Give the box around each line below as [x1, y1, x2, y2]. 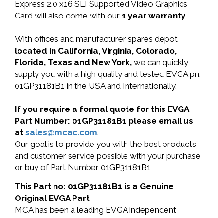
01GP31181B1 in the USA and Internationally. [15, 81, 177, 91]
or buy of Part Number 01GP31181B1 [15, 163, 151, 172]
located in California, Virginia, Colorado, [15, 46, 177, 55]
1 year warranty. [122, 11, 187, 20]
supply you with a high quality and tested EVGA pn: [15, 69, 200, 79]
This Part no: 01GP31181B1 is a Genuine [15, 182, 174, 191]
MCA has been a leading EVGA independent [15, 205, 176, 215]
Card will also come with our [15, 11, 122, 20]
